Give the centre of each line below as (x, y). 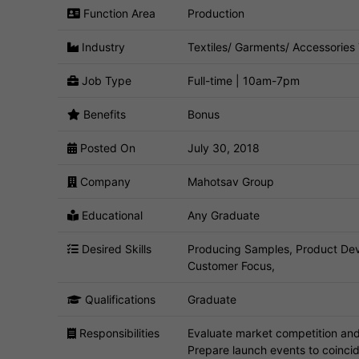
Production (216, 13)
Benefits (103, 114)
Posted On (106, 147)
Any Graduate (224, 215)
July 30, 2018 (224, 147)
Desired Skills (115, 248)
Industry (102, 46)
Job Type (105, 80)
